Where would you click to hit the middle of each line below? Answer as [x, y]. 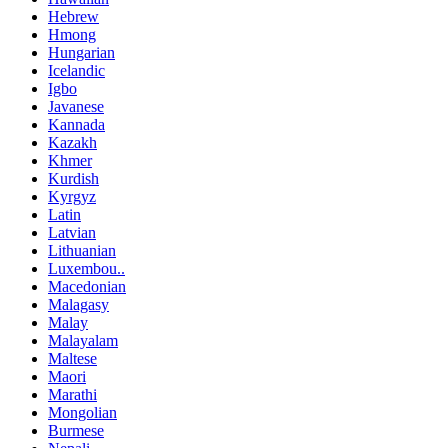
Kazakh [72, 143]
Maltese [72, 359]
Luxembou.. [86, 269]
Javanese [76, 107]
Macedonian [87, 287]
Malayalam [83, 341]
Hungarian [81, 53]
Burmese [76, 431]
